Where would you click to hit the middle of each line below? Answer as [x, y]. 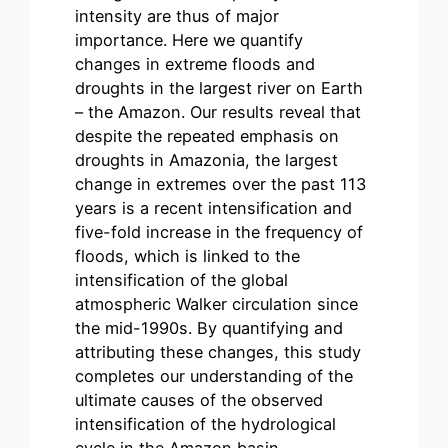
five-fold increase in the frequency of [219, 232]
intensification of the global [182, 280]
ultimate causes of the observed [199, 400]
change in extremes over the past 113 [221, 184]
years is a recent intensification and [214, 208]
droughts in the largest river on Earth [219, 88]
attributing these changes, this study [218, 352]
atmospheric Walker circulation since [217, 304]
